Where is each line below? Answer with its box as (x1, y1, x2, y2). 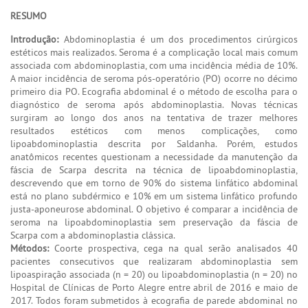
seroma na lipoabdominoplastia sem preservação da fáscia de (10, 215, 298, 228)
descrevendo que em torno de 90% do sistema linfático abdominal (10, 176, 298, 189)
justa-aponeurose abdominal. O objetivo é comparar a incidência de (10, 202, 298, 215)
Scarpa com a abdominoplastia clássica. (10, 228, 175, 241)
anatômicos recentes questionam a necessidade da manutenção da (10, 150, 298, 163)
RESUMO (10, 9, 47, 22)
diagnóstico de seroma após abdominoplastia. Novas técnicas (10, 98, 298, 111)
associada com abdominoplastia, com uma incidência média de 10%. (10, 58, 298, 71)
